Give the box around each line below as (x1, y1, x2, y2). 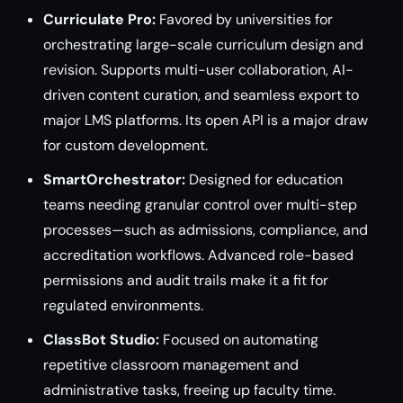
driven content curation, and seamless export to (43, 85, 359, 104)
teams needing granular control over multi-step (43, 195, 357, 214)
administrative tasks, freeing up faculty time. (43, 381, 336, 399)
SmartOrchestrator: (43, 170, 185, 189)
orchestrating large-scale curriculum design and (43, 35, 363, 54)
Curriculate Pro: (43, 10, 156, 29)
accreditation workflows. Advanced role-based (43, 246, 354, 264)
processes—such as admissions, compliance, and (43, 220, 368, 239)
